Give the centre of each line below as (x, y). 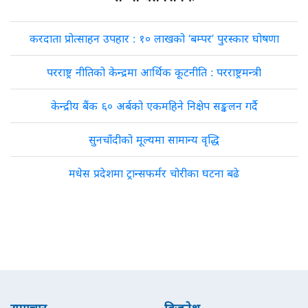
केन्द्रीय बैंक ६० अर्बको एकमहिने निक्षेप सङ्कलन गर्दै (154, 106)
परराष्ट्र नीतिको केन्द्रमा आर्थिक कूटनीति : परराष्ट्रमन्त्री (154, 72)
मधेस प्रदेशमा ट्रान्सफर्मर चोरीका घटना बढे (154, 173)
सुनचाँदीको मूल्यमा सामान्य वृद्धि (154, 140)
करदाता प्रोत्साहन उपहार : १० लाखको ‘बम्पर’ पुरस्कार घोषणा (154, 38)
